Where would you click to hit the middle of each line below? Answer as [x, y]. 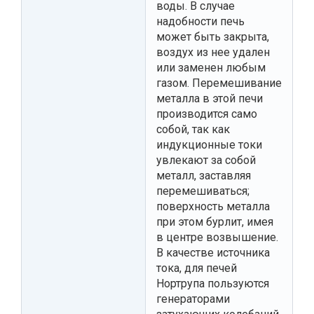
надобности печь [200, 21]
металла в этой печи [210, 98]
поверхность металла [213, 206]
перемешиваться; [203, 191]
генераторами [193, 299]
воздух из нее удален [213, 52]
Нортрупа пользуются [213, 283]
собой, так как [193, 129]
